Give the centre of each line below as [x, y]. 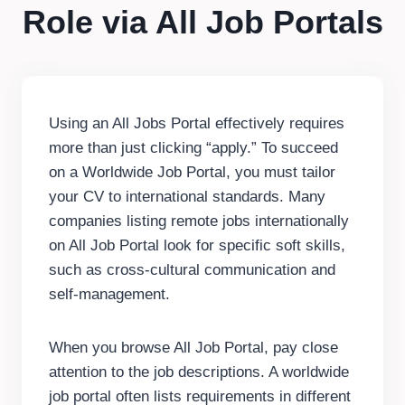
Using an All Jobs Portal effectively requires [197, 124]
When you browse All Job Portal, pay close [193, 348]
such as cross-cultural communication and [192, 270]
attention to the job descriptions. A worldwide [199, 372]
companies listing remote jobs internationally [199, 221]
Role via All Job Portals [202, 23]
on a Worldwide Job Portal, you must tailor [192, 173]
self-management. [109, 295]
